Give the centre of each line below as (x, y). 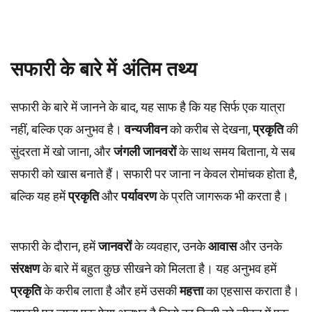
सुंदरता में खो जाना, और (62, 151)
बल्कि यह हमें (39, 196)
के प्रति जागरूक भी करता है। (223, 196)
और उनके (259, 246)
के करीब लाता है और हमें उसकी (110, 291)
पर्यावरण (139, 196)
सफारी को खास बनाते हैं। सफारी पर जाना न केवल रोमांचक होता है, (154, 174)
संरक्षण (25, 268)
